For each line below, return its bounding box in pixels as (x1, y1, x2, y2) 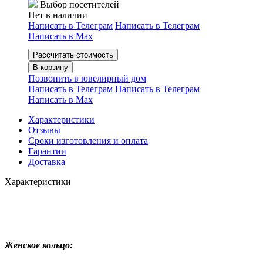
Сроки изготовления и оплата (28, 135, 148, 146)
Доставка (28, 156, 65, 167)
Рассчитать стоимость (33, 50, 113, 59)
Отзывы (28, 124, 60, 135)
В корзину (33, 62, 68, 72)
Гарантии (28, 146, 66, 156)
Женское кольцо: (5, 240, 73, 250)
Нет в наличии (28, 9, 87, 20)
